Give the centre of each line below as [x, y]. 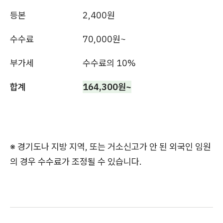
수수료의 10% [109, 63]
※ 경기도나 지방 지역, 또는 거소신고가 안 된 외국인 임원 [111, 147]
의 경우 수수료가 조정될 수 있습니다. [76, 162]
